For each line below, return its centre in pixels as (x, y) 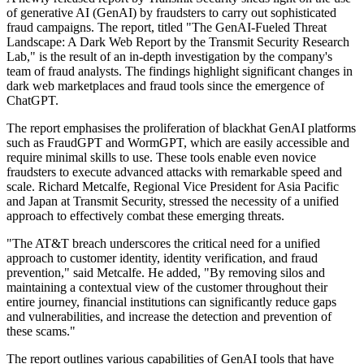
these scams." (41, 331)
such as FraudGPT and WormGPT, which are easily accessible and (178, 143)
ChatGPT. (32, 101)
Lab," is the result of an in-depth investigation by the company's (169, 57)
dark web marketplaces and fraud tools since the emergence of (165, 86)
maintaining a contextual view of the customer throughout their (167, 288)
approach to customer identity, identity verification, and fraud (162, 258)
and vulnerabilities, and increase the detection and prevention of (169, 317)
